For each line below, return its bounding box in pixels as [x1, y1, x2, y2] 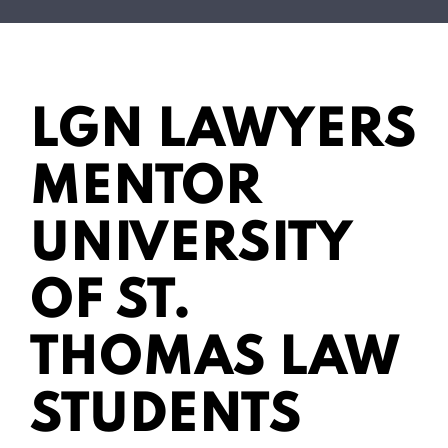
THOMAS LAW [30, 333, 400, 386]
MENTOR [30, 162, 262, 215]
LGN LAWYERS [30, 105, 417, 158]
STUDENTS [30, 390, 302, 443]
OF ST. [30, 276, 192, 329]
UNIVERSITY [30, 219, 353, 272]
